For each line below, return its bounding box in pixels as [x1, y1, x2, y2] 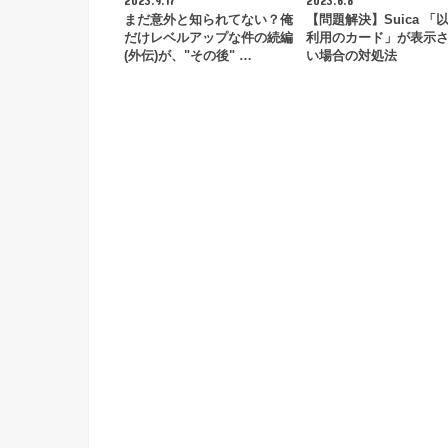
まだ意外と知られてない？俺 [124, 12, 293, 27]
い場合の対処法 [305, 48, 397, 63]
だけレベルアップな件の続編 [124, 30, 293, 45]
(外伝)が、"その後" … [124, 48, 252, 63]
